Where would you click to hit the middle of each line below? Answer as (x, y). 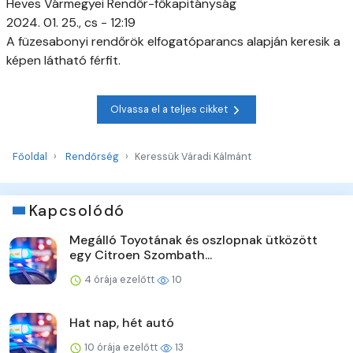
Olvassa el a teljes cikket (170, 110)
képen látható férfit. (63, 60)
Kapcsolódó (77, 210)
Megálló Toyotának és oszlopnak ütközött (193, 240)
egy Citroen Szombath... (141, 255)
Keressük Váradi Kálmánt (193, 156)
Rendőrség (92, 156)
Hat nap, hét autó (122, 322)
